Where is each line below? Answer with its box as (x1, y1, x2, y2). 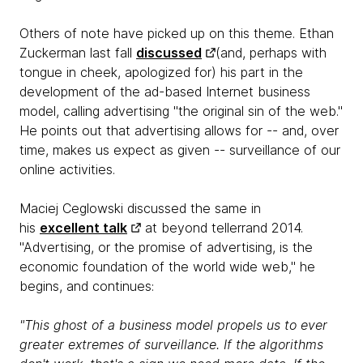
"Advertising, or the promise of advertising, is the (19, 239, 313, 256)
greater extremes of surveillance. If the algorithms (19, 336, 323, 353)
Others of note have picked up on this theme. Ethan (19, 25, 334, 42)
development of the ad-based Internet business (19, 83, 310, 100)
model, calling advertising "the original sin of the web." (19, 103, 343, 120)
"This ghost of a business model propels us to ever (19, 317, 327, 334)
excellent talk (40, 220, 127, 237)
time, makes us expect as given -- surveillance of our (19, 142, 340, 159)
